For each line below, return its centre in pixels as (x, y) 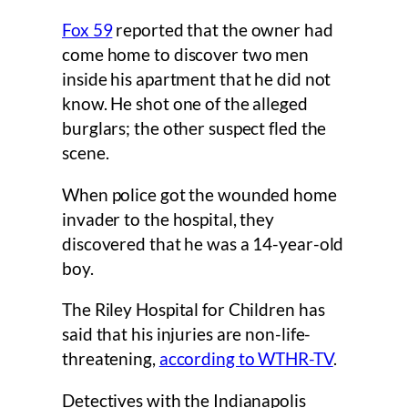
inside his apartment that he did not (197, 80)
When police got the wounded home (199, 194)
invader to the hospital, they (168, 219)
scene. (87, 153)
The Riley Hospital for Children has (194, 310)
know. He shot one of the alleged (185, 104)
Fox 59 (87, 31)
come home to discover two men (186, 55)
